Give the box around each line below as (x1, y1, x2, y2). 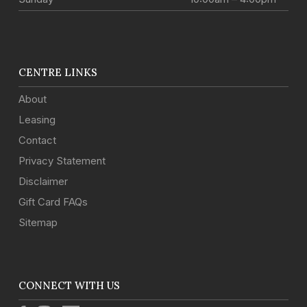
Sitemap (19, 216, 58, 230)
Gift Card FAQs (19, 195, 88, 209)
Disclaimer (19, 175, 68, 188)
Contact (19, 134, 56, 147)
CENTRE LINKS (19, 66, 97, 79)
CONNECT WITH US (19, 279, 120, 293)
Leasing (19, 113, 56, 127)
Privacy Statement (19, 154, 106, 168)
